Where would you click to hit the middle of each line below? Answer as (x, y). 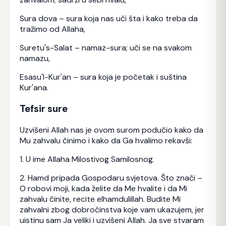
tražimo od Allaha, (52, 29)
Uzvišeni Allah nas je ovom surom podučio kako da (111, 130)
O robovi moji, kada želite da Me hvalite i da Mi (103, 188)
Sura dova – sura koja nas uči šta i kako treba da (108, 19)
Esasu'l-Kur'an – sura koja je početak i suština (103, 77)
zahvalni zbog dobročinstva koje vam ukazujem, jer (112, 209)
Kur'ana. (34, 88)
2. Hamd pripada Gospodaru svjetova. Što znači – (111, 178)
